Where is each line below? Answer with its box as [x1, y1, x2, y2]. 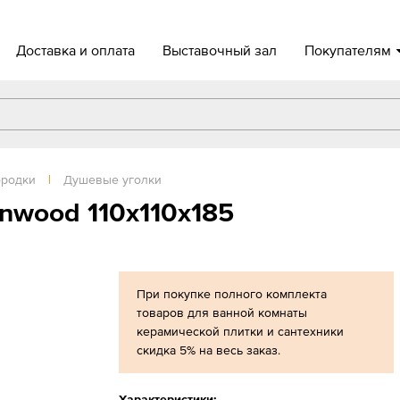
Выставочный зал [162, 42, 278, 58]
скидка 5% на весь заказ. [136, 343, 284, 357]
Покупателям [304, 42, 392, 58]
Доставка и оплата [16, 42, 136, 58]
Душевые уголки [63, 172, 162, 187]
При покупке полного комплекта [136, 287, 327, 301]
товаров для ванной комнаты [136, 305, 307, 320]
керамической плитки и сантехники [136, 324, 344, 338]
